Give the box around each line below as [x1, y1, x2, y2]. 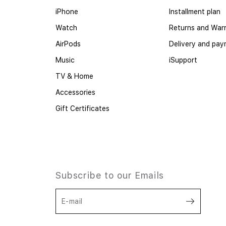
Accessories [55, 88, 95, 96]
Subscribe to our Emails [55, 169, 164, 181]
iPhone [55, 7, 78, 16]
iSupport [169, 55, 197, 64]
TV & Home [55, 72, 93, 80]
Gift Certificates [55, 104, 109, 112]
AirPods [55, 39, 81, 48]
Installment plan [169, 7, 220, 16]
